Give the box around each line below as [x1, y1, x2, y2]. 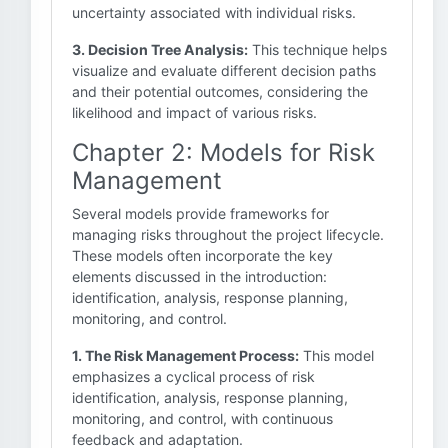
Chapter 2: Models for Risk [72, 138, 375, 167]
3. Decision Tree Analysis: [72, 41, 248, 58]
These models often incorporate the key [72, 247, 333, 264]
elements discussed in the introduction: [72, 268, 327, 285]
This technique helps [248, 41, 387, 58]
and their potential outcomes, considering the [72, 83, 368, 100]
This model [299, 347, 374, 364]
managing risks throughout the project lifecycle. [72, 226, 384, 243]
